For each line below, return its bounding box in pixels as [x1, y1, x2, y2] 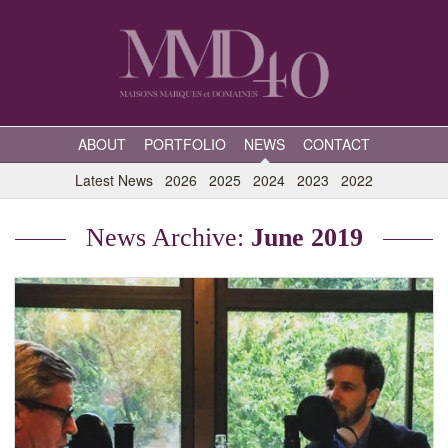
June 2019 [250, 223, 363, 252]
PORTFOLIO [144, 134, 226, 154]
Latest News [75, 170, 153, 190]
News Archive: [85, 223, 251, 252]
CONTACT [303, 134, 370, 154]
